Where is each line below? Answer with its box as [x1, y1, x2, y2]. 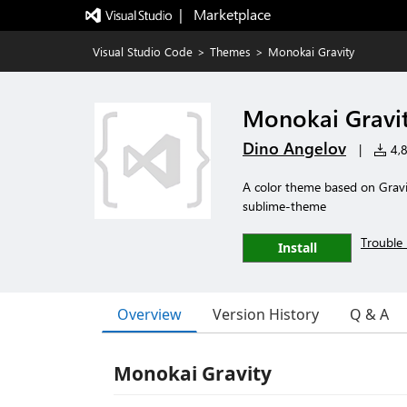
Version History [213, 304, 319, 324]
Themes [210, 44, 251, 59]
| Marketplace [178, 5, 271, 24]
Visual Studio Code [93, 44, 193, 59]
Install [277, 239, 317, 256]
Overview [117, 303, 182, 324]
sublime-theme [243, 197, 326, 214]
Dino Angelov [243, 137, 346, 159]
